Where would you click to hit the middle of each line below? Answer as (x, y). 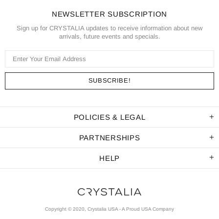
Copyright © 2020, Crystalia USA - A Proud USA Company (109, 209)
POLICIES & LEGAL (109, 117)
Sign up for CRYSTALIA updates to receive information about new (109, 28)
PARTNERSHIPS (109, 137)
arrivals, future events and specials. (109, 36)
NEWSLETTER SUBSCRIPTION (109, 14)
